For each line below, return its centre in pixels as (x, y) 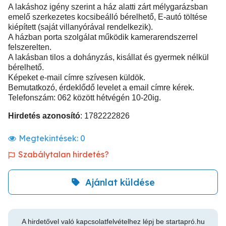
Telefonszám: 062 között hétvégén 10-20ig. (84, 98)
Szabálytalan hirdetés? (64, 154)
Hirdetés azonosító (44, 116)
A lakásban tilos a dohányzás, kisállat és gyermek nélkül (108, 57)
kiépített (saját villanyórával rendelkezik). (80, 27)
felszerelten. (30, 47)
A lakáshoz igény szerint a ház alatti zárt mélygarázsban (108, 7)
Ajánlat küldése (120, 182)
